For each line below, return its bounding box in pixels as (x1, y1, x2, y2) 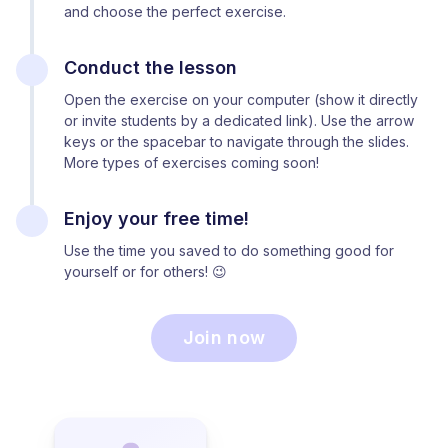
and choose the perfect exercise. (64, 2, 286, 20)
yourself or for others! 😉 (64, 262, 227, 280)
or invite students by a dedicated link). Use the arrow (64, 111, 414, 129)
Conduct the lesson (64, 56, 237, 78)
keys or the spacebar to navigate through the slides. (64, 132, 409, 150)
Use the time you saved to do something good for (64, 241, 394, 259)
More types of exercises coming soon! (64, 153, 319, 171)
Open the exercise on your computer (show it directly (64, 90, 418, 108)
